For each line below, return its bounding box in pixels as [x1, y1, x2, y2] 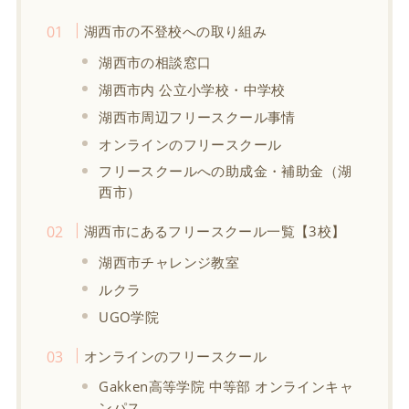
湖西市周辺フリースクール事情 [99, 107, 296, 126]
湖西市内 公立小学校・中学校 [99, 79, 286, 99]
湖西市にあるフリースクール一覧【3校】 [83, 221, 346, 240]
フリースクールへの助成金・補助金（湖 [99, 161, 352, 180]
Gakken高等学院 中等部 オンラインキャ [99, 376, 353, 395]
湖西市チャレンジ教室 [99, 252, 240, 271]
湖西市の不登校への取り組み [83, 21, 267, 40]
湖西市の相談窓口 [99, 52, 212, 71]
